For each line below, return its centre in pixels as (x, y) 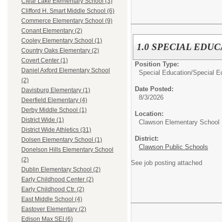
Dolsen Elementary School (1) (62, 140)
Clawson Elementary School (179, 122)
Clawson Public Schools (173, 147)
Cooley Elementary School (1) (62, 41)
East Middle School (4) (52, 199)
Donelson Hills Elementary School (67, 150)
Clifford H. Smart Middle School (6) (68, 11)
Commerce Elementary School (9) (67, 21)
